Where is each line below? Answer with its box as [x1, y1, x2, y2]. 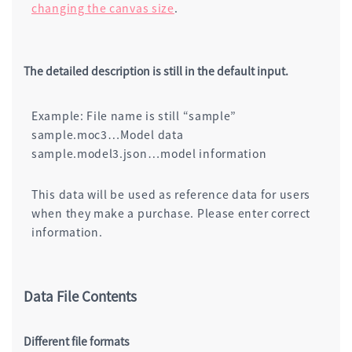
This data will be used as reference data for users [31, 185, 311, 202]
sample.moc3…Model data [31, 126, 184, 142]
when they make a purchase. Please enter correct [31, 204, 310, 221]
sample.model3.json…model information [31, 145, 267, 161]
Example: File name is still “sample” [31, 107, 237, 123]
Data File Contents [24, 285, 137, 306]
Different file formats [24, 332, 130, 349]
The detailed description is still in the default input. [24, 62, 288, 79]
